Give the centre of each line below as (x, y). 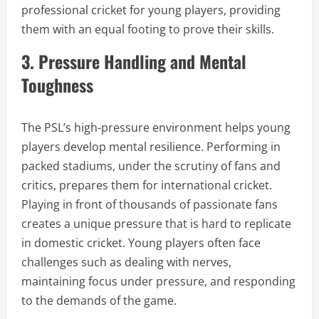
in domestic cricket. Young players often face (141, 243)
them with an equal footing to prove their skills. (148, 29)
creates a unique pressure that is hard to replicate (156, 224)
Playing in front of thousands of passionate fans (150, 204)
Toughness (57, 85)
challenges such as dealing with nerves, (126, 262)
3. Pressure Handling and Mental (134, 61)
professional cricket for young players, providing (151, 10)
